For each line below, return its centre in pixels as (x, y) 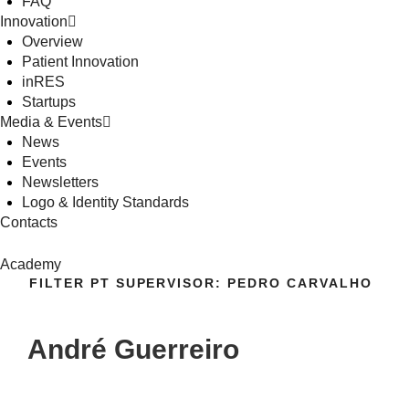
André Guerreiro (133, 350)
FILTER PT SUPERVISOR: (129, 283)
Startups (49, 101)
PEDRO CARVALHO (300, 283)
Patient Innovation (80, 61)
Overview (52, 41)
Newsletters (60, 182)
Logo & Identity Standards (105, 202)
